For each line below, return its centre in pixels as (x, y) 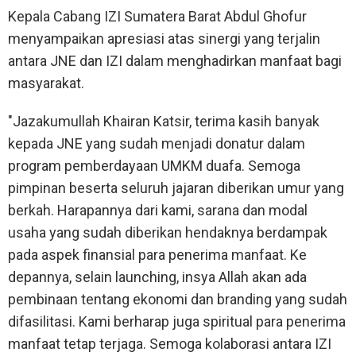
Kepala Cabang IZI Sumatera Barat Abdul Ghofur (157, 16)
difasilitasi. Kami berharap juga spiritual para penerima (177, 321)
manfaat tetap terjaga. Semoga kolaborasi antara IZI (170, 343)
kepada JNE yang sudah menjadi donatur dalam (157, 143)
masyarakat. (46, 83)
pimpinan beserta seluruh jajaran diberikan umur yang (176, 188)
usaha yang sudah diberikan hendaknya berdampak (168, 232)
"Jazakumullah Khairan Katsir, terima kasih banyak (164, 121)
